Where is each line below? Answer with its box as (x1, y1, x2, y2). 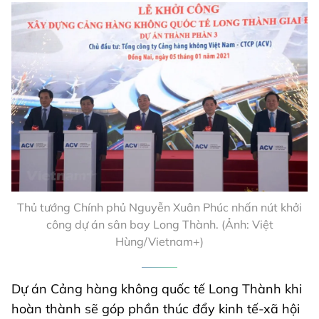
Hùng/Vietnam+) (115, 234, 204, 249)
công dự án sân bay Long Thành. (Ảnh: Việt (46, 216, 273, 231)
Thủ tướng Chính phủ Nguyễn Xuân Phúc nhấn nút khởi (17, 199, 302, 214)
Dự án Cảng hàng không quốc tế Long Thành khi (11, 280, 302, 297)
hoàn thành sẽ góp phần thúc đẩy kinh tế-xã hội (11, 300, 300, 317)
